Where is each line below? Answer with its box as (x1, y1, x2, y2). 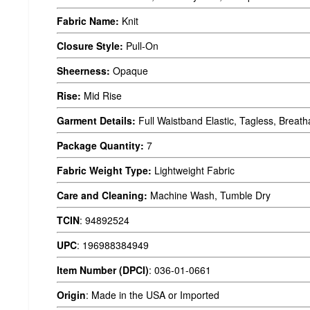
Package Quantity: (57, 138, 144, 153)
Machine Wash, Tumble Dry (147, 188, 271, 203)
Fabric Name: (57, 14, 119, 28)
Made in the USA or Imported (91, 288, 219, 302)
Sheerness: (57, 64, 110, 78)
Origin (57, 288, 86, 302)
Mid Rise (81, 89, 122, 103)
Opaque (110, 64, 148, 78)
